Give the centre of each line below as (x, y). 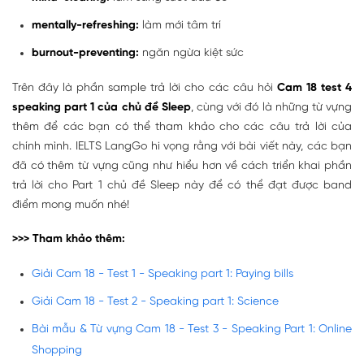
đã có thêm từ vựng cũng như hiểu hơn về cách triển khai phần (182, 166)
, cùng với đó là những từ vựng (271, 107)
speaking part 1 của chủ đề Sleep (102, 107)
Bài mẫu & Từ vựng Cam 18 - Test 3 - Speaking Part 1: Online (192, 329)
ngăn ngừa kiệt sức (191, 53)
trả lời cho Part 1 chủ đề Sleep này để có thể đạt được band (182, 185)
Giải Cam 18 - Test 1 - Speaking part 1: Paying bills (162, 274)
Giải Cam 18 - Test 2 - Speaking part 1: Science (155, 301)
